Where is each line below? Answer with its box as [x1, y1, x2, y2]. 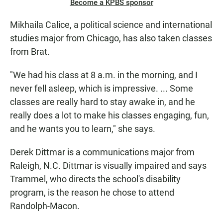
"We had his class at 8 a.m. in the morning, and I [10, 70, 198, 81]
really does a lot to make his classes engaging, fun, [10, 110, 209, 121]
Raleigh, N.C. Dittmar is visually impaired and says [10, 160, 207, 171]
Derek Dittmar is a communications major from [10, 147, 195, 158]
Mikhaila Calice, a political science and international [10, 19, 212, 30]
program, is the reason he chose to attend [10, 187, 174, 198]
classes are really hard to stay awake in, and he [10, 97, 195, 108]
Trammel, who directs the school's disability [10, 174, 181, 185]
